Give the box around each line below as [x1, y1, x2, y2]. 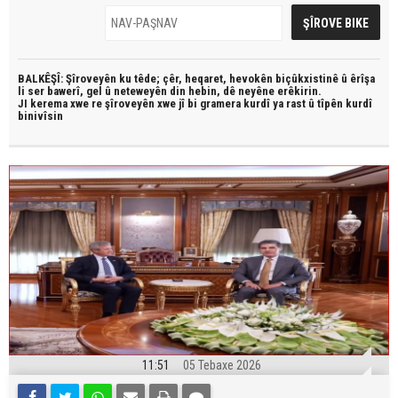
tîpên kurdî [317, 97, 372, 110]
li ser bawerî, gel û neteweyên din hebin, [18, 84, 223, 98]
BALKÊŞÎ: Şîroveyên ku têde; [18, 72, 163, 85]
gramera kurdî [200, 97, 273, 110]
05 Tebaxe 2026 [182, 358, 261, 372]
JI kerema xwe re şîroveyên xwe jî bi [18, 97, 200, 110]
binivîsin [18, 109, 63, 123]
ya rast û [273, 97, 317, 110]
